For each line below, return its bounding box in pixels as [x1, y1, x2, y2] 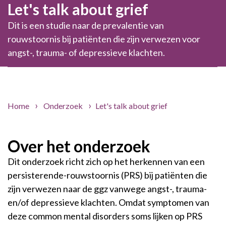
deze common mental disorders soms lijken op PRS [8, 210, 202, 221]
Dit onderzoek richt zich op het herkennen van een [8, 155, 205, 167]
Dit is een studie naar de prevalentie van [8, 19, 164, 31]
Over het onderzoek [8, 136, 150, 156]
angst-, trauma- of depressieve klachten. [8, 46, 165, 58]
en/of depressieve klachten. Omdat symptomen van [8, 196, 209, 208]
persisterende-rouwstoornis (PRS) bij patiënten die [8, 169, 207, 181]
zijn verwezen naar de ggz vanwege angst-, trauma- [8, 183, 207, 194]
